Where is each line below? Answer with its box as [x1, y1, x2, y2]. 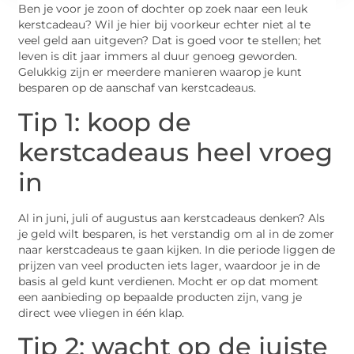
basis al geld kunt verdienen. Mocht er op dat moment [18, 274, 319, 288]
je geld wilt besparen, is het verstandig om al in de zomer [18, 227, 335, 240]
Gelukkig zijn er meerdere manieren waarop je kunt [18, 66, 303, 79]
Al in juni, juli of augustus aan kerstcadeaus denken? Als [18, 211, 326, 224]
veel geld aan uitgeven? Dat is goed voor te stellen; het [18, 34, 322, 47]
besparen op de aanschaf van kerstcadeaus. [18, 81, 257, 95]
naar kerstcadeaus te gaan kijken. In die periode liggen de [18, 243, 336, 256]
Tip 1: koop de [18, 106, 192, 137]
